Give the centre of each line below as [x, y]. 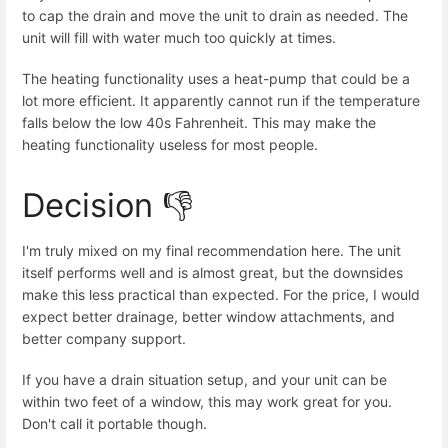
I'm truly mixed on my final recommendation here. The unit [211, 251]
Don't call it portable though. [114, 424]
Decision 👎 [107, 205]
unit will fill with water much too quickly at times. [179, 37]
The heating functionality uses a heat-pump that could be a [216, 78]
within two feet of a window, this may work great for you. [207, 402]
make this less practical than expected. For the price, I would [221, 295]
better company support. [104, 339]
